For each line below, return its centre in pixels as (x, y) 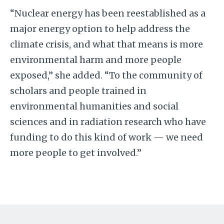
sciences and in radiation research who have (108, 121)
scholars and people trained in (78, 90)
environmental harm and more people (95, 59)
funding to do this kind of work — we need (106, 137)
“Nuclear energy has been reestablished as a (107, 13)
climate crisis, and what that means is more (106, 44)
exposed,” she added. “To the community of (106, 75)
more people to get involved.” (75, 152)
